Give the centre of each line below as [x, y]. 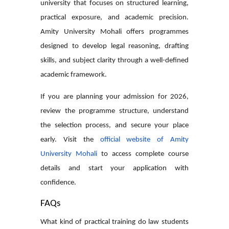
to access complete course [143, 154]
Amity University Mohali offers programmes [114, 32]
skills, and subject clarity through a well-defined [114, 60]
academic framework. [74, 75]
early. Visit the [70, 140]
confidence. [58, 182]
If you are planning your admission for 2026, [114, 97]
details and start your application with [114, 168]
